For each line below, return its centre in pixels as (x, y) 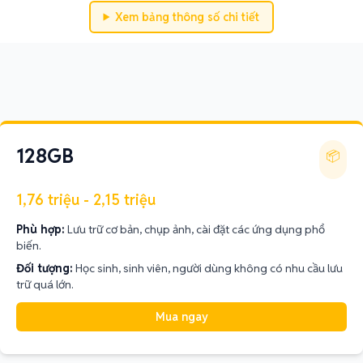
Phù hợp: (41, 229)
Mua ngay (181, 317)
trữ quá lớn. (45, 284)
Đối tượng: (45, 268)
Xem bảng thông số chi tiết (188, 17)
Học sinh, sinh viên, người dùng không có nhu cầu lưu (209, 268)
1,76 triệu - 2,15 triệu (86, 200)
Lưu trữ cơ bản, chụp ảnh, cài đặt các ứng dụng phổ (196, 229)
